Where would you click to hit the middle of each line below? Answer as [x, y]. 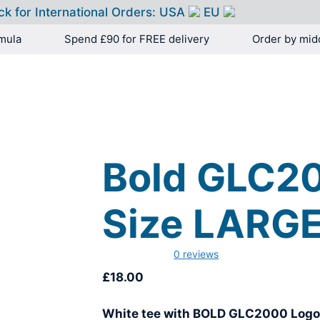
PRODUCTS [228, 90]
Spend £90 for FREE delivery [137, 39]
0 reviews [196, 254]
